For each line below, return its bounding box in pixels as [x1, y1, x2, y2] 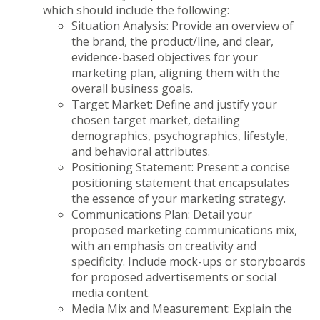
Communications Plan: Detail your [71, 206, 252, 222]
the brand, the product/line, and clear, [71, 33, 274, 49]
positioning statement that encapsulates [71, 174, 289, 191]
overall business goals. [71, 80, 196, 96]
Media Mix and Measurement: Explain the [71, 300, 292, 316]
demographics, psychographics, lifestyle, [71, 127, 288, 144]
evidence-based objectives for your [71, 49, 258, 65]
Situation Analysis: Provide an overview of [71, 17, 294, 34]
